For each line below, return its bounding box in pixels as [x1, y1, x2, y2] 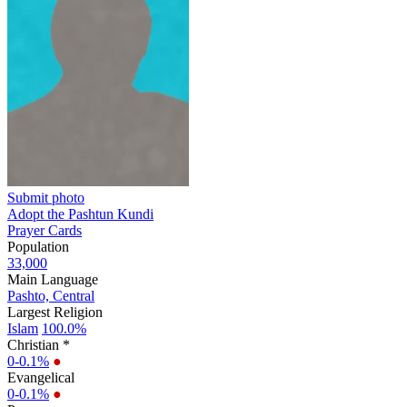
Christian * [7, 336, 70, 352]
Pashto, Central [7, 287, 94, 303]
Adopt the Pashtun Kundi [7, 205, 154, 222]
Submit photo [7, 189, 84, 205]
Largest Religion [7, 303, 103, 320]
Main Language [7, 271, 98, 287]
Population [7, 238, 69, 254]
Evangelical [7, 369, 74, 385]
